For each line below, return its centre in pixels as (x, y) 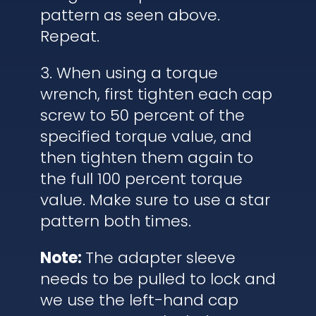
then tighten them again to (146, 157)
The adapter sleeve (160, 257)
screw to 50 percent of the (142, 115)
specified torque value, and (146, 136)
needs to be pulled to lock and (158, 279)
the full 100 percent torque (141, 178)
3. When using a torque (129, 73)
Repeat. (69, 36)
